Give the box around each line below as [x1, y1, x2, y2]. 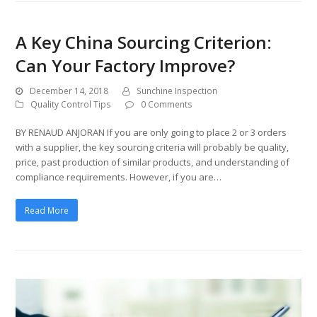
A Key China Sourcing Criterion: [16, 30, 272, 54]
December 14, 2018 [30, 85, 109, 98]
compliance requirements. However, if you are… [16, 171, 222, 184]
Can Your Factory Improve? [16, 54, 236, 78]
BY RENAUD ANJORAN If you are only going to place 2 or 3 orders [16, 126, 287, 139]
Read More [25, 204, 69, 217]
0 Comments [141, 98, 193, 111]
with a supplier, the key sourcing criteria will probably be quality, [16, 141, 289, 154]
